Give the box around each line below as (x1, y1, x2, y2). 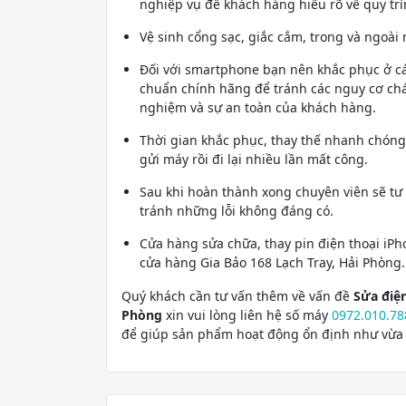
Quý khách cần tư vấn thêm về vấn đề (121, 287, 353, 305)
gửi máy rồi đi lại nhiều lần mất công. (140, 150, 368, 169)
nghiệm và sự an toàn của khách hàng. (140, 99, 376, 117)
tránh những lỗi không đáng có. (140, 202, 333, 220)
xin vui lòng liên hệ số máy (162, 306, 332, 324)
